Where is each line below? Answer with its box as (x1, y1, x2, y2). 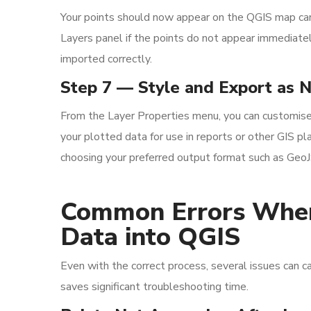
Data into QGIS (60, 220, 240, 254)
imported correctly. (60, 51, 152, 67)
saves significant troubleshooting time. (60, 279, 249, 294)
